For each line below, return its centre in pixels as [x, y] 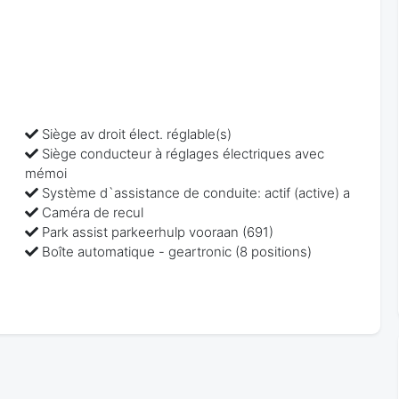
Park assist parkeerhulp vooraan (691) [158, 232]
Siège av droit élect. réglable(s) [137, 134]
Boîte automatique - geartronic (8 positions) [177, 251]
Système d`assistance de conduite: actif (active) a [196, 192]
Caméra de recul [93, 212]
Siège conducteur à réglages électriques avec [183, 153]
